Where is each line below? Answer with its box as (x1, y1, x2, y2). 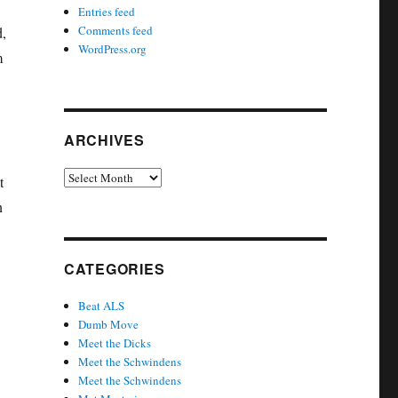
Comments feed (78, 22, 154, 38)
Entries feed (78, 4, 136, 20)
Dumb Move (78, 316, 139, 332)
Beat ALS (78, 298, 125, 314)
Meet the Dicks (78, 335, 152, 351)
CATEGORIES (63, 259, 165, 279)
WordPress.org (78, 41, 147, 57)
